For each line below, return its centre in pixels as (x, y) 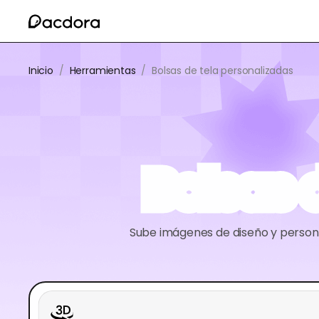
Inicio (41, 70)
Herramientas (103, 70)
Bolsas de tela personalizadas (223, 70)
